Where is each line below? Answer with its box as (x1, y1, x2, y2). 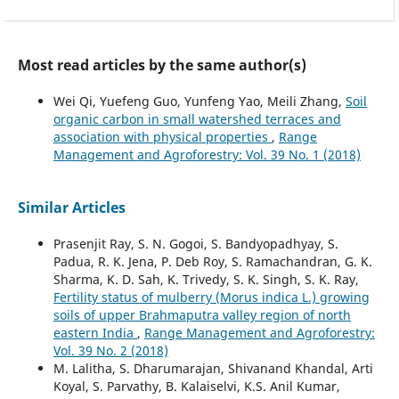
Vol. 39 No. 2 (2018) (53, 341, 168, 359)
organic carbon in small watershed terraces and (53, 110, 341, 127)
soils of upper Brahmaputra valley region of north (53, 305, 351, 323)
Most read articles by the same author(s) (17, 55, 306, 76)
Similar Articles (17, 198, 126, 218)
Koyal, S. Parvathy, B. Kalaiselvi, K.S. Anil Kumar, (53, 377, 340, 395)
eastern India (53, 323, 137, 341)
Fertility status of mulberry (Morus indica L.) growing (53, 288, 370, 305)
